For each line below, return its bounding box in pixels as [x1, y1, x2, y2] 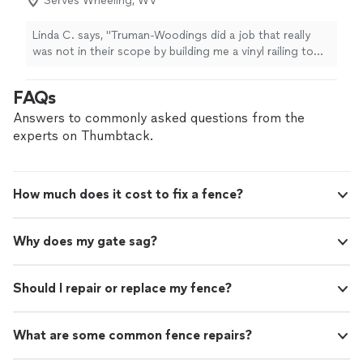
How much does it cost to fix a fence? [13, 186, 243, 203]
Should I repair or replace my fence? [13, 280, 232, 297]
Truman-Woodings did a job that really [111, 28, 311, 43]
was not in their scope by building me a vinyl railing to [32, 45, 314, 59]
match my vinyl [32, 61, 113, 75]
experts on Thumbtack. [13, 128, 153, 144]
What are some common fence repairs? [13, 327, 252, 344]
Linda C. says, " [32, 28, 111, 43]
